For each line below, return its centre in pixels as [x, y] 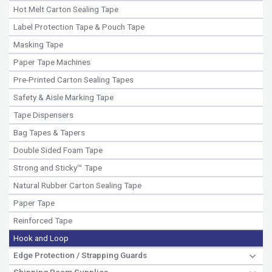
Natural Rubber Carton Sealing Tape [77, 185]
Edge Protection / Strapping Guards [80, 255]
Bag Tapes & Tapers [49, 132]
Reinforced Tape [43, 220]
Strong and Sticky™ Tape [58, 167]
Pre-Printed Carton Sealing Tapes [73, 79]
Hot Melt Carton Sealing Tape [66, 9]
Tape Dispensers [43, 114]
